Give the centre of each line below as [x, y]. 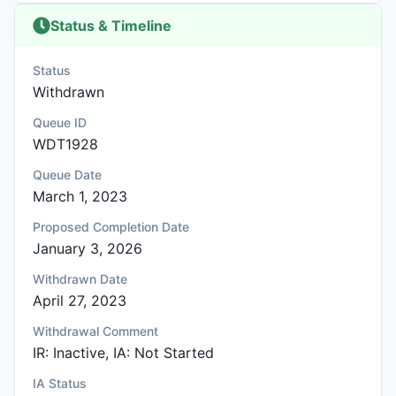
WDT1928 [65, 144]
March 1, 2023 [80, 196]
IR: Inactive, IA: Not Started [123, 353]
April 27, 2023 [80, 301]
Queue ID [60, 122]
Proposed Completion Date [111, 227]
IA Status [60, 383]
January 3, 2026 [88, 248]
